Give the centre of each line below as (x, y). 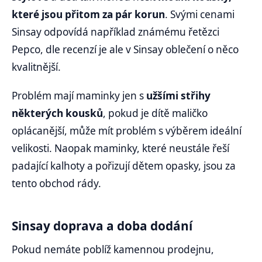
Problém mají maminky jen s (79, 96)
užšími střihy (178, 96)
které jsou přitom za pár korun (88, 14)
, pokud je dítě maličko (155, 113)
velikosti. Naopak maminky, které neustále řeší (120, 149)
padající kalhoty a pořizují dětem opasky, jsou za (124, 166)
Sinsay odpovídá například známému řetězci (116, 32)
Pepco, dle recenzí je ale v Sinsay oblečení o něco (125, 49)
